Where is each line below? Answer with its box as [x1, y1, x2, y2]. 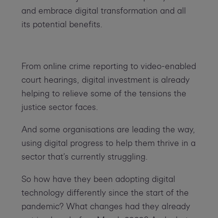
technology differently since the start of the [21, 188, 189, 198]
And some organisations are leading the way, [21, 125, 195, 134]
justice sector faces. [21, 103, 98, 112]
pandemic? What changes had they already [21, 202, 190, 211]
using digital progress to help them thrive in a [21, 139, 196, 148]
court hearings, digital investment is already [21, 75, 190, 85]
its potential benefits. [21, 20, 103, 29]
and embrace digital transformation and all [21, 6, 186, 16]
